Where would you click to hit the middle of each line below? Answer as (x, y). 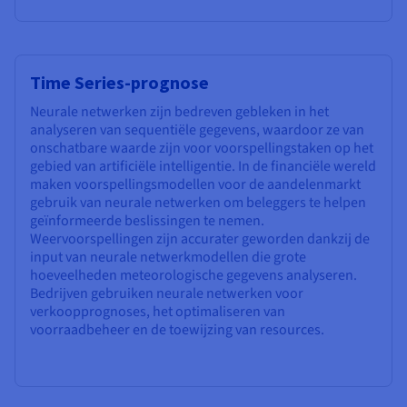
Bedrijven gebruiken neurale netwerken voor (167, 294)
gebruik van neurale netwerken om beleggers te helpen (198, 203)
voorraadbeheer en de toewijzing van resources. (177, 330)
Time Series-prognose (119, 83)
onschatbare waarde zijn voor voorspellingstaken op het (202, 149)
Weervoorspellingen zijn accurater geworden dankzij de (200, 239)
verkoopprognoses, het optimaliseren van (158, 312)
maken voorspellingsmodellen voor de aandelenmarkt (195, 185)
